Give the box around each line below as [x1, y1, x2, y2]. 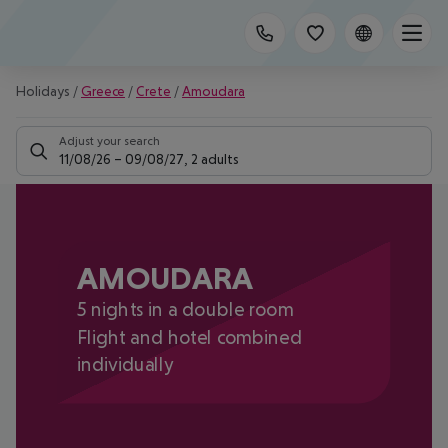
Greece [81, 83, 125, 99]
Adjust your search [59, 134, 160, 148]
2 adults [191, 151, 239, 167]
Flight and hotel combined [76, 325, 302, 348]
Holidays [16, 83, 70, 99]
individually [76, 353, 174, 375]
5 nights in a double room [76, 298, 294, 321]
